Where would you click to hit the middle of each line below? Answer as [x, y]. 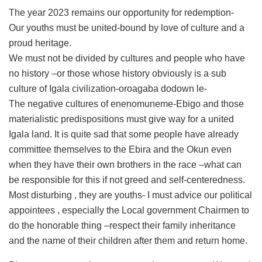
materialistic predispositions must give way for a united [121, 119]
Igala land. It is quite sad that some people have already [124, 134]
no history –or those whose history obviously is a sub [118, 73]
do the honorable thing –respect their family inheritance [122, 225]
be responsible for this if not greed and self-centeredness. [127, 180]
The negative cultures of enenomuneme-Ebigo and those [126, 104]
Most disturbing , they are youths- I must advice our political [130, 195]
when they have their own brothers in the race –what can [125, 164]
